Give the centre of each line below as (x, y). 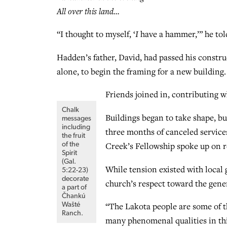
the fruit (73, 136)
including (76, 127)
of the (70, 145)
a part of (74, 188)
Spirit (69, 153)
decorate (75, 179)
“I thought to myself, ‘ (96, 34)
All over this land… (88, 11)
